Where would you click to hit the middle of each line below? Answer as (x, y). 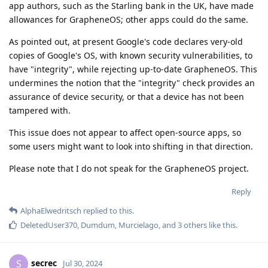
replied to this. (108, 211)
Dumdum (98, 225)
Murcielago (138, 225)
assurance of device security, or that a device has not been (127, 97)
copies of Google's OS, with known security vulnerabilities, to (131, 56)
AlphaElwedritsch (51, 211)
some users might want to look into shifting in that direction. (131, 147)
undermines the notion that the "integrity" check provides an (132, 83)
